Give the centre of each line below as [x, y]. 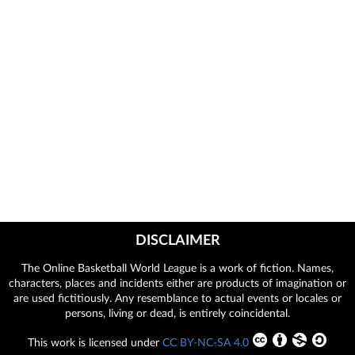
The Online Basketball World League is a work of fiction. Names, [177, 268]
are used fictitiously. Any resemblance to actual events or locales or [177, 298]
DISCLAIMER [177, 240]
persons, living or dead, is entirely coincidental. [177, 313]
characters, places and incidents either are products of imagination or [177, 283]
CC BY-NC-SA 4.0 [205, 342]
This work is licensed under [95, 342]
